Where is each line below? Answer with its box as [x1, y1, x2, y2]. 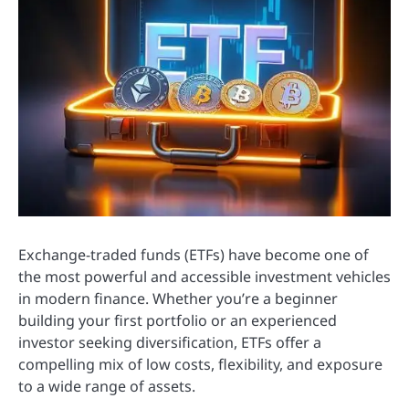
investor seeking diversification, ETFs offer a [18, 332, 321, 352]
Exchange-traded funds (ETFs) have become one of [18, 245, 369, 265]
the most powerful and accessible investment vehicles [18, 267, 391, 287]
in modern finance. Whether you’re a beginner [18, 288, 338, 309]
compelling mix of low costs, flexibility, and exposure [18, 354, 383, 374]
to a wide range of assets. [18, 376, 195, 396]
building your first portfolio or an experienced [18, 310, 337, 330]
